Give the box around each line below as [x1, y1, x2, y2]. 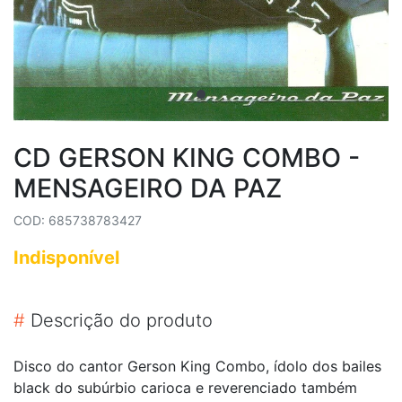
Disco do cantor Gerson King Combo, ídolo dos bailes [13, 356, 381, 375]
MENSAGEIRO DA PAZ [13, 171, 282, 204]
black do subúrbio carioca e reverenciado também [13, 378, 357, 397]
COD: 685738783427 [13, 212, 142, 228]
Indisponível [13, 246, 119, 268]
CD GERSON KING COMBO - [13, 141, 360, 173]
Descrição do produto [25, 309, 213, 331]
